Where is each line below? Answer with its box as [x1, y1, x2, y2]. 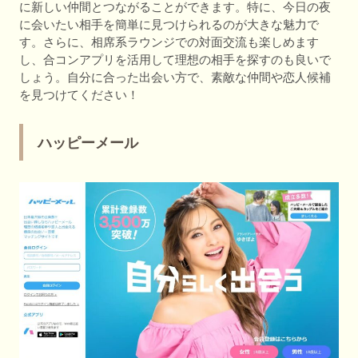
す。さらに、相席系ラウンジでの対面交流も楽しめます [19, 34, 319, 49]
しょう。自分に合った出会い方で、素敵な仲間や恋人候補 [19, 70, 331, 84]
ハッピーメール [38, 134, 138, 151]
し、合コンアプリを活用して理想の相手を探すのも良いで [19, 52, 331, 66]
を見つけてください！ [19, 87, 139, 101]
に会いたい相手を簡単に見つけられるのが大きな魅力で [19, 17, 319, 31]
